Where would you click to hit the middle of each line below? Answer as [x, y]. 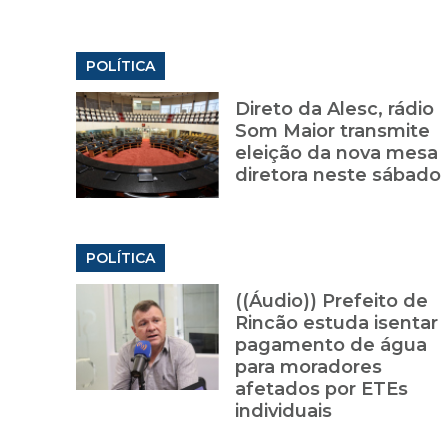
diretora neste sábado [337, 175]
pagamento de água [330, 345]
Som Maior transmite [332, 131]
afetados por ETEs [321, 389]
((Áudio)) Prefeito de [331, 301]
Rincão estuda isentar [336, 323]
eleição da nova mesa [336, 153]
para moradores [308, 367]
